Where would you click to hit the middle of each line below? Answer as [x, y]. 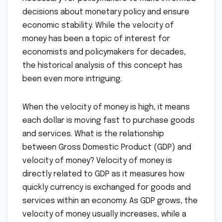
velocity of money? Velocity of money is [97, 161]
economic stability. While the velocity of [98, 26]
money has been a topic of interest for [96, 39]
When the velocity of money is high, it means [106, 108]
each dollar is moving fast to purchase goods [109, 121]
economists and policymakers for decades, [104, 53]
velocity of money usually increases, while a [104, 215]
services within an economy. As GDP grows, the [110, 201]
